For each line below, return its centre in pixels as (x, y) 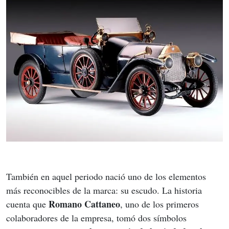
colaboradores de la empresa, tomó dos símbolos (98, 218)
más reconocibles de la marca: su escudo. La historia (105, 190)
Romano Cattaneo (84, 204)
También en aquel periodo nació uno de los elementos (107, 176)
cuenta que (27, 204)
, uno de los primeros (161, 204)
